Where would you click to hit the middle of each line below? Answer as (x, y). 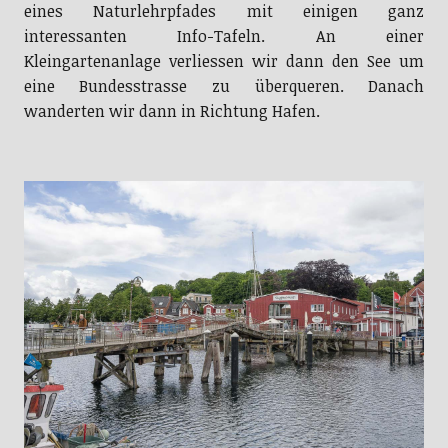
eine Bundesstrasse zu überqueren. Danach (224, 86)
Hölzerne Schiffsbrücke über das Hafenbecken (224, 167)
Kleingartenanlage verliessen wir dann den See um (224, 61)
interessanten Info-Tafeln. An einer (224, 36)
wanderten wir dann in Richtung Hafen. (171, 111)
